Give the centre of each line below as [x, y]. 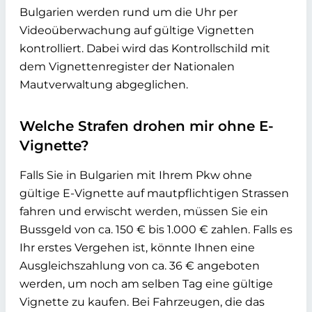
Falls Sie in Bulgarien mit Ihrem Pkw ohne [136, 175]
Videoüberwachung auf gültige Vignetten [137, 30]
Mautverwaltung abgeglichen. [104, 84]
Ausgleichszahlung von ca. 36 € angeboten [140, 265]
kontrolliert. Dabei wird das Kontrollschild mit [145, 48]
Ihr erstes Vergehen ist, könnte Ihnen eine [137, 247]
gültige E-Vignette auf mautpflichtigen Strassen [154, 193]
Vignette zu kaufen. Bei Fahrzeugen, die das [142, 302]
